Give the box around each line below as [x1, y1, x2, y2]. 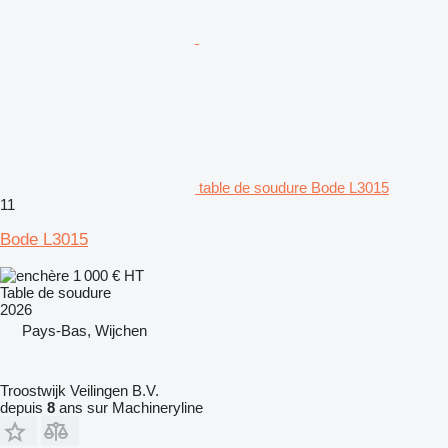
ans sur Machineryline [55, 398, 203, 416]
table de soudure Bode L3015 [199, 178, 389, 196]
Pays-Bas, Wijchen [22, 321, 147, 339]
